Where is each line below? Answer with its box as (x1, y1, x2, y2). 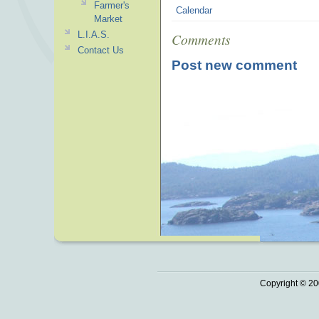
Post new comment (172, 57, 297, 73)
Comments (172, 29, 230, 48)
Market (93, 14, 122, 24)
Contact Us (77, 45, 124, 56)
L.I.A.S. (77, 29, 110, 40)
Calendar (176, 5, 213, 16)
